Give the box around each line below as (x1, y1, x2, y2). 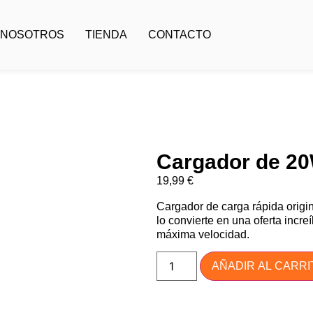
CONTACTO (148, 29, 212, 41)
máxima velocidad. (156, 228, 249, 240)
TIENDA (85, 29, 128, 41)
